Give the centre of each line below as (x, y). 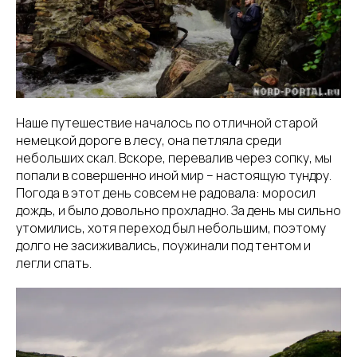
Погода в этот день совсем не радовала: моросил (166, 193)
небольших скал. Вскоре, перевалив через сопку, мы (174, 158)
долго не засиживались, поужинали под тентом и (163, 246)
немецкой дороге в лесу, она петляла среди (149, 141)
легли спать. (54, 263)
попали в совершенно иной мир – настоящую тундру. (174, 176)
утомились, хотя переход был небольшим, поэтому (171, 228)
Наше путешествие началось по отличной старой (167, 123)
